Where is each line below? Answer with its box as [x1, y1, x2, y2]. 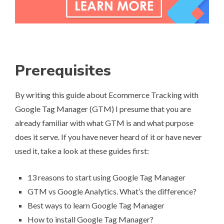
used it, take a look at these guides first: [15, 145, 149, 155]
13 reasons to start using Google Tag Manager [27, 172, 185, 182]
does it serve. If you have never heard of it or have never [15, 131, 202, 141]
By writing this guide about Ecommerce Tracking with [15, 89, 198, 99]
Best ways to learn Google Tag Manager [27, 200, 164, 210]
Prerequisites [15, 60, 111, 81]
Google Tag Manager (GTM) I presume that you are [15, 103, 191, 113]
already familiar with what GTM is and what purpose [15, 117, 193, 127]
